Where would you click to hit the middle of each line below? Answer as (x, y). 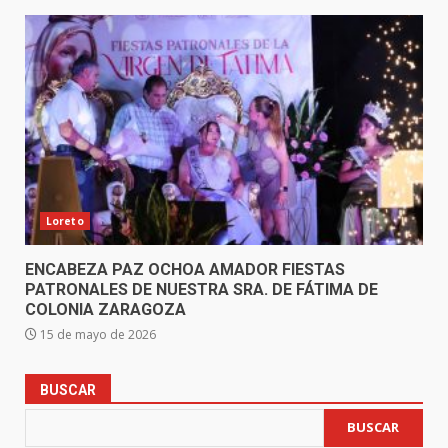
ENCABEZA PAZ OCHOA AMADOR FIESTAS (185, 269)
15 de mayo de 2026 (96, 334)
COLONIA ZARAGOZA (107, 309)
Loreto (65, 220)
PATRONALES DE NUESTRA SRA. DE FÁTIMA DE (201, 289)
